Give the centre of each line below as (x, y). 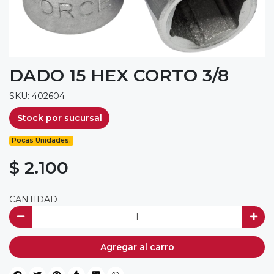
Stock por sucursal (59, 118)
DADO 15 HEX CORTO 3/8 (119, 76)
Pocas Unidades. (42, 140)
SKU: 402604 (37, 96)
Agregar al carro (137, 247)
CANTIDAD (33, 199)
